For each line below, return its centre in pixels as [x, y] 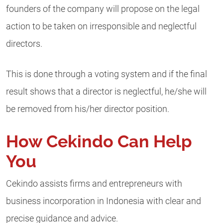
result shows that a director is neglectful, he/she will [106, 92]
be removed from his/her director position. [88, 109]
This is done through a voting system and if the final [107, 74]
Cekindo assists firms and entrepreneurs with [94, 183]
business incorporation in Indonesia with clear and [104, 201]
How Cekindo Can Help [99, 141]
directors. [24, 44]
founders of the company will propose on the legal [103, 9]
